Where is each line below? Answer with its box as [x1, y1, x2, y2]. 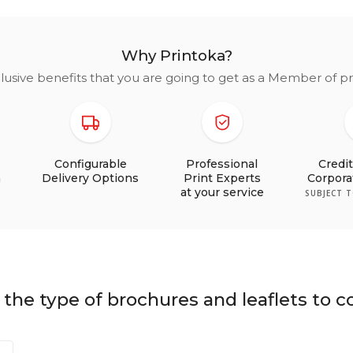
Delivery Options [42, 170, 139, 185]
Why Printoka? [121, 46, 232, 65]
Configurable [54, 156, 127, 171]
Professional [186, 156, 258, 171]
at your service [180, 184, 264, 199]
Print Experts [183, 170, 261, 185]
